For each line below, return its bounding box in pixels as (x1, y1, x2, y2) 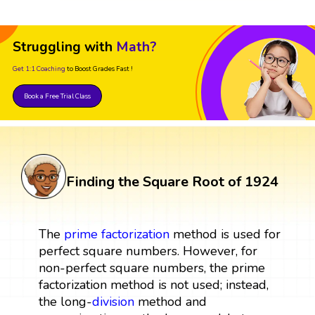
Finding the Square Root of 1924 (66, 172, 278, 192)
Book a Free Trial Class (24, 91, 91, 101)
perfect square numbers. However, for (38, 243, 257, 260)
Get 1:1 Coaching (13, 64, 65, 74)
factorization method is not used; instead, (38, 276, 269, 294)
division (91, 293, 134, 311)
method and (134, 293, 207, 311)
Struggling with (13, 38, 112, 57)
